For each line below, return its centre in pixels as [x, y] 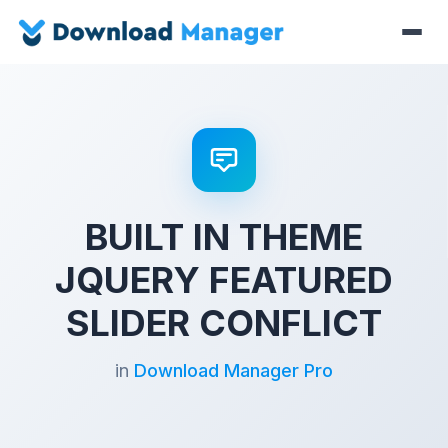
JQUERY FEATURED [224, 280]
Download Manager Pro [233, 370]
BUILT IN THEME [224, 237]
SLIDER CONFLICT [224, 323]
